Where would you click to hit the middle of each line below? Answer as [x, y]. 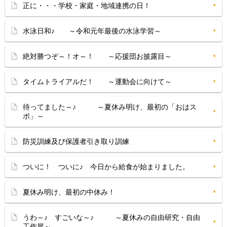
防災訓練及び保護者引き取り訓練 [76, 141]
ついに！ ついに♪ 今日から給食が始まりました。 [106, 167]
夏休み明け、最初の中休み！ [69, 192]
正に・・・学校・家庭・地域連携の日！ [87, 6]
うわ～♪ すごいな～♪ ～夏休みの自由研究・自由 [111, 217]
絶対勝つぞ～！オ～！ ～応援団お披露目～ [97, 56]
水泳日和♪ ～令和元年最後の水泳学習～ [92, 31]
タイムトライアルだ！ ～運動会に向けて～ [97, 82]
